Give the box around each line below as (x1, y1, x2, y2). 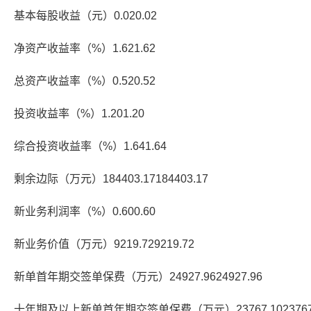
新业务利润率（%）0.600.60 (14, 205, 155, 217)
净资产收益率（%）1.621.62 (14, 42, 155, 54)
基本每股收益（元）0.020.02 (14, 10, 157, 22)
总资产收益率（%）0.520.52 (14, 75, 155, 87)
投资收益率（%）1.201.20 (14, 108, 144, 119)
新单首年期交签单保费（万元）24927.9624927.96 (14, 271, 262, 283)
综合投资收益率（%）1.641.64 (14, 140, 167, 152)
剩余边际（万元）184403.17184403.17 (14, 173, 208, 185)
